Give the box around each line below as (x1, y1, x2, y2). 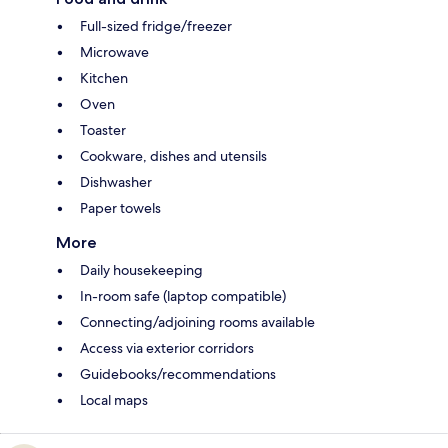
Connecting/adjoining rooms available (80, 312, 315, 331)
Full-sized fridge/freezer (80, 16, 232, 35)
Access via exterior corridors (80, 338, 254, 357)
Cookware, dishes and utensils (80, 146, 267, 165)
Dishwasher (80, 172, 152, 191)
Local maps (80, 390, 148, 409)
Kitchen (80, 68, 128, 87)
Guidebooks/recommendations (80, 364, 276, 383)
